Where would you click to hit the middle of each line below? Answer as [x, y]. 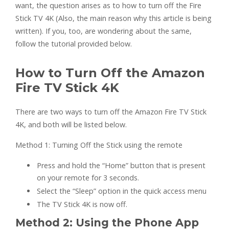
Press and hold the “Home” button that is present [121, 166]
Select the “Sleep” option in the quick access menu [122, 191]
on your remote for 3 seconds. [88, 178]
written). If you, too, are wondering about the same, [104, 31]
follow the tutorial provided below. [74, 44]
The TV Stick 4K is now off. [82, 204]
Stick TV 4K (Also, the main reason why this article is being [113, 18]
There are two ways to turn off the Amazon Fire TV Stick [111, 112]
